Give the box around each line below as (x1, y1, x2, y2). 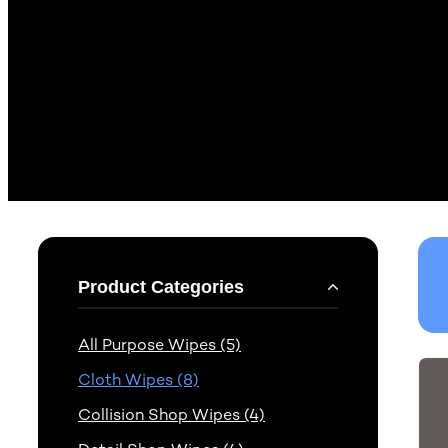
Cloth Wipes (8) (78, 370, 199, 390)
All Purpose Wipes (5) (78, 335, 241, 355)
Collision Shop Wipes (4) (78, 405, 265, 425)
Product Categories (78, 277, 244, 298)
